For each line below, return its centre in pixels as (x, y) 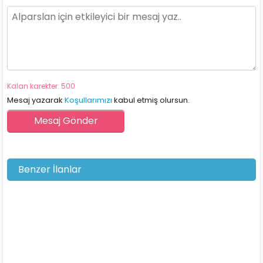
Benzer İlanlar (47, 169)
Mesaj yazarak (36, 100)
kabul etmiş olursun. (151, 100)
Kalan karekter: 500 (41, 86)
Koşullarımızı (89, 100)
